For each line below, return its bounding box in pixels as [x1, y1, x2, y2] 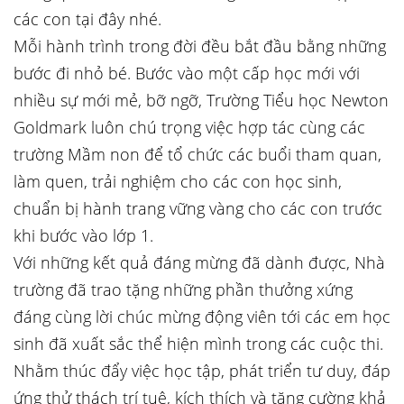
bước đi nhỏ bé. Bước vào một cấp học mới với [14, 62, 360, 84]
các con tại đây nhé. [14, 8, 161, 30]
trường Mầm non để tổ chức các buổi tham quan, [14, 143, 381, 165]
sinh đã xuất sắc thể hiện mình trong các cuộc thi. [14, 333, 383, 354]
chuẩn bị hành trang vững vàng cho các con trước [14, 197, 382, 219]
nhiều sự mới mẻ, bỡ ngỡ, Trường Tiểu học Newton [14, 89, 389, 111]
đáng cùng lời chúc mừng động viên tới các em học [14, 306, 390, 327]
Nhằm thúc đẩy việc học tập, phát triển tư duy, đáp [14, 360, 390, 381]
